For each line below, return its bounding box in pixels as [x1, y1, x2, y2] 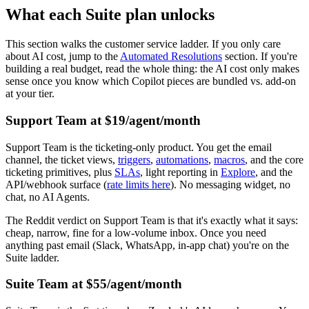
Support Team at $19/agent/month [6, 112, 201, 128]
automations [156, 153, 208, 166]
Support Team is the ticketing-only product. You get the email [6, 141, 272, 153]
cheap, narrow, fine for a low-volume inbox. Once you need [6, 226, 266, 239]
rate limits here [107, 178, 170, 190]
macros [214, 153, 245, 166]
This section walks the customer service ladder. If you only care [6, 38, 281, 50]
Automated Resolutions [120, 50, 222, 63]
